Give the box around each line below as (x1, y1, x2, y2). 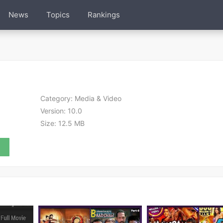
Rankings (87, 10, 120, 19)
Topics (46, 10, 70, 19)
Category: (40, 94, 73, 103)
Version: (40, 107, 66, 115)
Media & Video (73, 94, 122, 103)
